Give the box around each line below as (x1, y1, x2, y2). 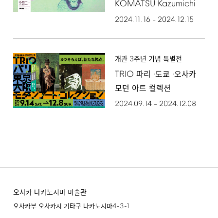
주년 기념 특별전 (133, 55, 182, 64)
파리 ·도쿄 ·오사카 (133, 70, 196, 79)
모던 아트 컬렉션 (114, 84, 171, 93)
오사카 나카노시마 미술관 (13, 188, 87, 197)
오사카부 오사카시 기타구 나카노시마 (13, 202, 112, 210)
